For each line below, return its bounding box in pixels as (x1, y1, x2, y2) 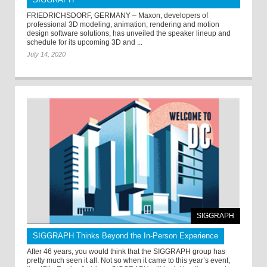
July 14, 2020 (27, 50, 66, 58)
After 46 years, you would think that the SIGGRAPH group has (27, 247, 225, 256)
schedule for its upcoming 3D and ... (27, 38, 142, 46)
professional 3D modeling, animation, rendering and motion (27, 20, 219, 29)
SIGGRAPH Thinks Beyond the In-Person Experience (33, 231, 218, 241)
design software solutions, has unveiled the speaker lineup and (27, 29, 231, 38)
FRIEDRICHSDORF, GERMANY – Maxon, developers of (27, 11, 208, 20)
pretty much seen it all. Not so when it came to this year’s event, (27, 256, 230, 265)
